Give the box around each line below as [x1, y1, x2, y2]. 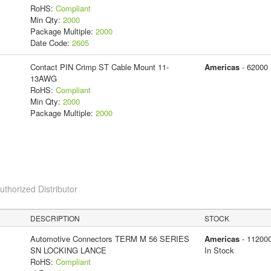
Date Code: [30, 37, 72, 49]
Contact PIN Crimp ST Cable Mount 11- [30, 61, 169, 73]
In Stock [204, 244, 234, 256]
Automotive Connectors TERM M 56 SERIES [30, 233, 189, 245]
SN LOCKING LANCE [30, 244, 106, 256]
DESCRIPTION [30, 213, 80, 224]
